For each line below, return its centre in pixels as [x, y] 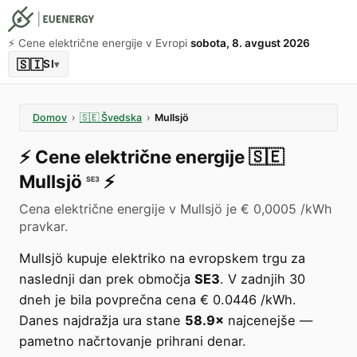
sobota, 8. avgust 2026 [250, 43]
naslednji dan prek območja [107, 279]
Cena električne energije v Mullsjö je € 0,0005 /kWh [175, 209]
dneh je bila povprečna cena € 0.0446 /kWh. [158, 300]
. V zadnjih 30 [263, 279]
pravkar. [43, 226]
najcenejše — [268, 320]
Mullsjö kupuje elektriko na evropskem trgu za [162, 258]
